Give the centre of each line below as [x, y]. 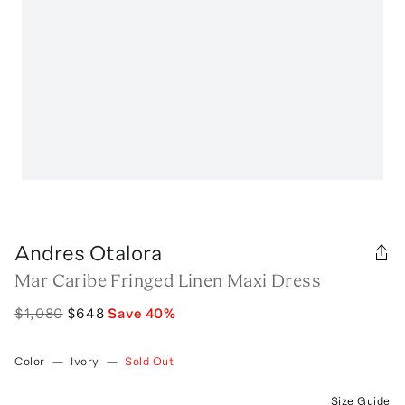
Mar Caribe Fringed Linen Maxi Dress [168, 280]
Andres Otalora [88, 252]
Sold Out [150, 361]
